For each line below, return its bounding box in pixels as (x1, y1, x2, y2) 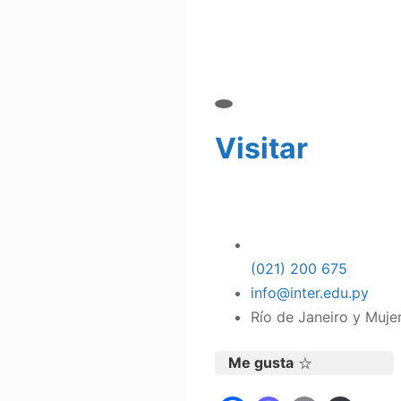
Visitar (215, 131, 309, 166)
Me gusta (228, 354, 294, 372)
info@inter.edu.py (251, 284, 370, 303)
